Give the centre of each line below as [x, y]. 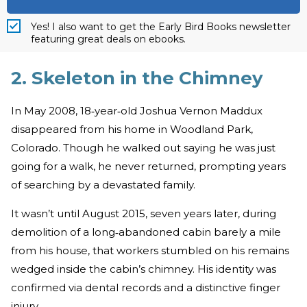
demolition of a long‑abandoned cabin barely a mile [146, 232]
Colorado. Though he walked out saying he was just [143, 147]
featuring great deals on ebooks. [108, 39]
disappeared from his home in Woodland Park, [132, 129]
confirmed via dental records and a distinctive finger [146, 287]
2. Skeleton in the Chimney [137, 78]
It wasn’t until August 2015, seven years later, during [144, 213]
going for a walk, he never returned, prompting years [148, 166]
